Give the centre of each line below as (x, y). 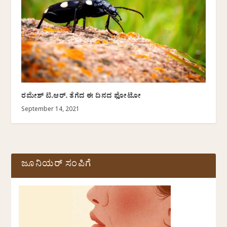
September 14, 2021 (51, 110)
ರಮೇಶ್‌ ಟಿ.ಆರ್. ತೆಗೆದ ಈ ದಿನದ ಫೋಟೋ (81, 97)
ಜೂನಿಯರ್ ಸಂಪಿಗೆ (56, 166)
